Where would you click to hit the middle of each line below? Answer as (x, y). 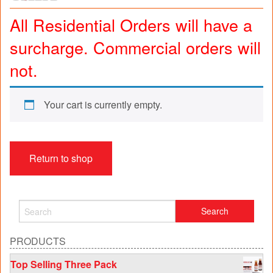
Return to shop (61, 158)
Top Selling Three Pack (64, 264)
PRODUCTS (38, 241)
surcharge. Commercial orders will (135, 48)
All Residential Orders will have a (131, 25)
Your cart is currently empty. (103, 105)
